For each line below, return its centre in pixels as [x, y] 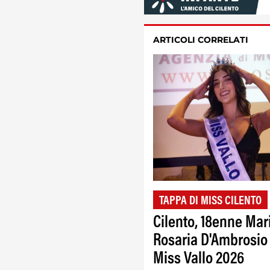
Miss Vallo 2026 [199, 259]
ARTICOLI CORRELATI [201, 39]
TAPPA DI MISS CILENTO [210, 201]
